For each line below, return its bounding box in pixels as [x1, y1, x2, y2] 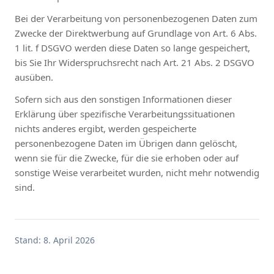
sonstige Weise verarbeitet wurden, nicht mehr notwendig [15, 166, 259, 179]
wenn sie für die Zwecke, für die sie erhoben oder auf [15, 151, 239, 164]
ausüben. [15, 70, 53, 83]
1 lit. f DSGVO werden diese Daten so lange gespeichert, [15, 41, 250, 54]
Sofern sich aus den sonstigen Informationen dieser [15, 92, 232, 105]
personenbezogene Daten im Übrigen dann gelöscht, [15, 136, 237, 149]
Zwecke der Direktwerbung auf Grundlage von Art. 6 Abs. [15, 26, 257, 39]
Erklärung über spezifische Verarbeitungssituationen [15, 107, 235, 120]
